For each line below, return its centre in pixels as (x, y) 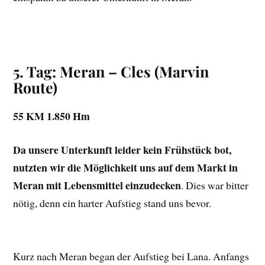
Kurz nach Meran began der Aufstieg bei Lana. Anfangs (131, 256)
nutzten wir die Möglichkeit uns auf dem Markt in (126, 167)
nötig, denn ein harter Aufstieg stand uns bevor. (112, 203)
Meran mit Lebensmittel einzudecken (97, 185)
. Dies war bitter (215, 185)
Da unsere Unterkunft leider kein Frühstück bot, (122, 149)
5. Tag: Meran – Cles (82, 71)
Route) (35, 87)
